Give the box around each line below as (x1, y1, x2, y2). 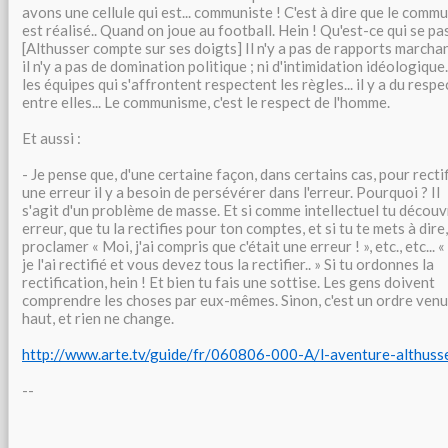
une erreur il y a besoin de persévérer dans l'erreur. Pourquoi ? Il (22, 183, 440, 201)
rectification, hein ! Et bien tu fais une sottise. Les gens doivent (22, 273, 435, 291)
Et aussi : (22, 129, 81, 147)
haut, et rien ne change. (22, 309, 174, 327)
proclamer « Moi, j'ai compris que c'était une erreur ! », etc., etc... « (22, 237, 445, 255)
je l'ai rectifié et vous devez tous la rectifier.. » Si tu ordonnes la (22, 255, 434, 273)
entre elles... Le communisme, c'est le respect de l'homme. (22, 93, 390, 111)
